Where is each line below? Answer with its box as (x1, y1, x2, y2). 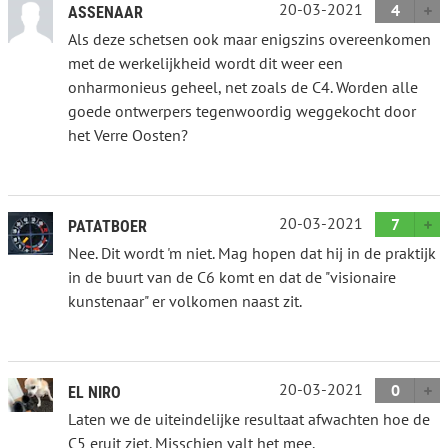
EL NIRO (68, 382, 121, 402)
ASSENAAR (68, 2, 143, 22)
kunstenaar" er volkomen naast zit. (68, 290, 302, 311)
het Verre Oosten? (68, 124, 188, 145)
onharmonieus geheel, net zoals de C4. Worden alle (68, 76, 418, 97)
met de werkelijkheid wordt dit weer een (68, 52, 343, 73)
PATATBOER (68, 216, 147, 236)
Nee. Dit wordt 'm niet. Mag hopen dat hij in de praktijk (68, 242, 436, 263)
